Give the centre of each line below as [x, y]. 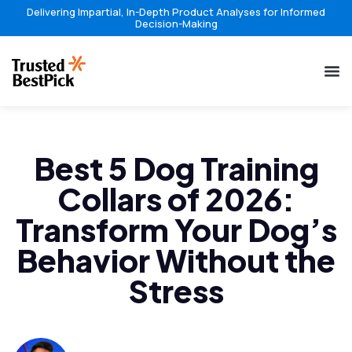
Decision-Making [176, 24]
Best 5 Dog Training [176, 168]
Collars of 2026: [176, 198]
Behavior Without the [176, 260]
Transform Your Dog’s [176, 229]
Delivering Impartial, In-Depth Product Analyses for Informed [176, 12]
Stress [176, 290]
